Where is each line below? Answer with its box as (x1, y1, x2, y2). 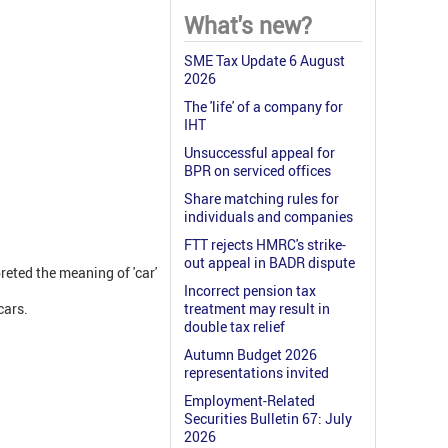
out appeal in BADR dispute (184, 253, 355, 273)
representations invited (184, 363, 329, 383)
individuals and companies (184, 207, 353, 227)
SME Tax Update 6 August (184, 51, 345, 71)
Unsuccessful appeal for (184, 143, 335, 163)
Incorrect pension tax (184, 281, 316, 301)
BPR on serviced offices (184, 161, 331, 181)
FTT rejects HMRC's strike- (184, 235, 346, 255)
